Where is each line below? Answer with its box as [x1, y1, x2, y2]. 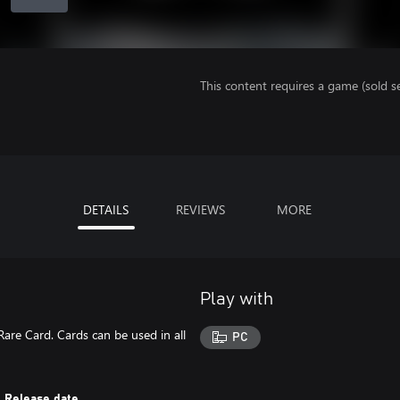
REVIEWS [175, 201, 225, 218]
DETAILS [83, 201, 129, 218]
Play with [200, 290, 273, 308]
